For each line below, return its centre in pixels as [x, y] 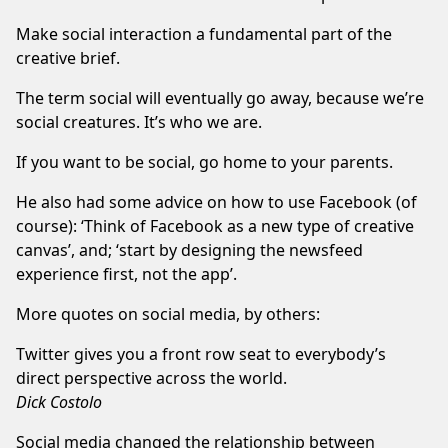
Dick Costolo [59, 401]
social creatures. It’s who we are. [139, 121]
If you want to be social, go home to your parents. [204, 161]
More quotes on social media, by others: [168, 313]
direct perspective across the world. [151, 377]
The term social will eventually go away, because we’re [220, 97]
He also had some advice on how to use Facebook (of [216, 201]
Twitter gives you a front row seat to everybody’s [201, 353]
